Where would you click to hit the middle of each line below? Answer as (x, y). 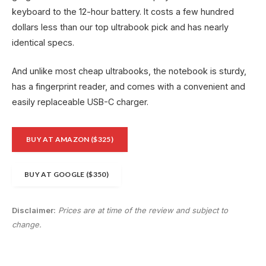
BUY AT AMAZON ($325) (70, 140)
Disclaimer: (34, 210)
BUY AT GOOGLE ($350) (67, 175)
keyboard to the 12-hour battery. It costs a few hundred (123, 12)
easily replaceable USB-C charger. (80, 102)
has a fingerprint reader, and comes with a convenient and (129, 87)
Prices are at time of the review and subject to (143, 210)
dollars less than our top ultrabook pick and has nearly (120, 27)
